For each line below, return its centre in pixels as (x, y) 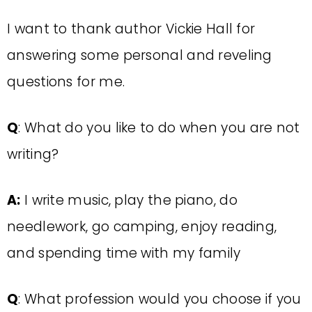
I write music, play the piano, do (129, 200)
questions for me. (66, 82)
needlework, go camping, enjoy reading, (142, 227)
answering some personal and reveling (140, 55)
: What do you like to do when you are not (159, 128)
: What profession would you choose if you (160, 299)
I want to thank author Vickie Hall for (131, 29)
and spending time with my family (124, 253)
